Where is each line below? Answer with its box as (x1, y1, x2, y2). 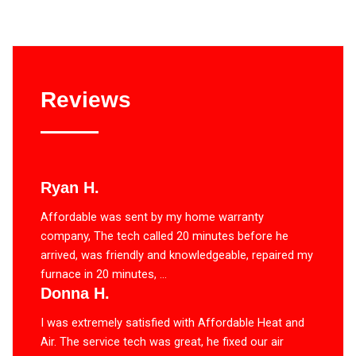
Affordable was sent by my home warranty (41, 210, 264, 225)
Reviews (41, 87, 131, 113)
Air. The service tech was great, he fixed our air (41, 335, 284, 350)
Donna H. (41, 284, 110, 303)
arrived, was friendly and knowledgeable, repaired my (41, 248, 313, 263)
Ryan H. (41, 179, 99, 197)
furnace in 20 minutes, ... (41, 267, 167, 282)
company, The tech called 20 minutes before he (41, 229, 288, 244)
